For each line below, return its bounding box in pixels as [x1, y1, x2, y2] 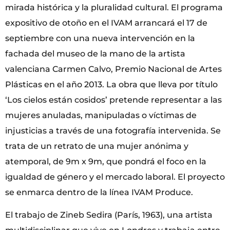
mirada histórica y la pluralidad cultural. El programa [5, 2, 223, 12]
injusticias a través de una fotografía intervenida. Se [5, 125, 221, 136]
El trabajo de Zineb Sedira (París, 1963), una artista [5, 209, 213, 220]
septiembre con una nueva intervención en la [5, 33, 195, 43]
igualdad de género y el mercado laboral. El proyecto [5, 171, 225, 182]
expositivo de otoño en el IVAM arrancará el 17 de [5, 17, 207, 28]
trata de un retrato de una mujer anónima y [5, 141, 188, 151]
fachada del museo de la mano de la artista [5, 48, 185, 59]
